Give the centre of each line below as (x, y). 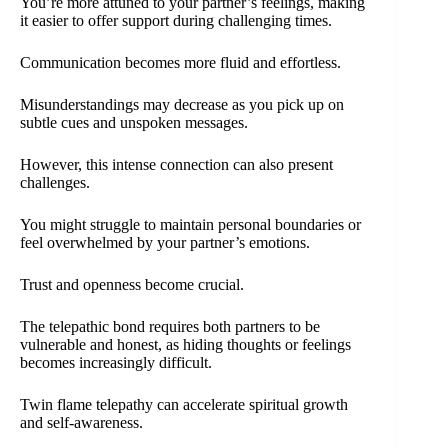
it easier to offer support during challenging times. (176, 20)
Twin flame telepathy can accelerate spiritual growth (184, 404)
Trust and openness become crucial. (132, 284)
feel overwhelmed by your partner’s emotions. (165, 242)
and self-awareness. (81, 422)
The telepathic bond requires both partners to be (170, 326)
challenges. (55, 182)
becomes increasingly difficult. (116, 362)
